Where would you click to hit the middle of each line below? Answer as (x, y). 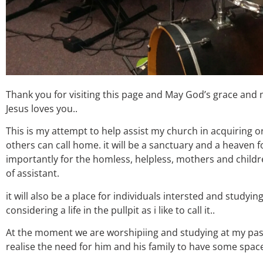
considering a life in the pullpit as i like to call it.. (110, 210)
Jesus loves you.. (42, 108)
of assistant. (33, 173)
